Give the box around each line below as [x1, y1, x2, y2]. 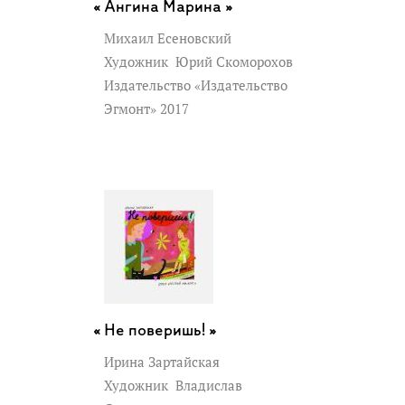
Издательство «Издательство [104, 76, 287, 94]
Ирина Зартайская [104, 353, 220, 371]
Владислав [172, 376, 242, 394]
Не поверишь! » [104, 322, 217, 340]
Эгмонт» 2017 [104, 99, 193, 118]
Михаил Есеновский [104, 29, 231, 47]
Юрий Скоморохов [172, 52, 293, 71]
